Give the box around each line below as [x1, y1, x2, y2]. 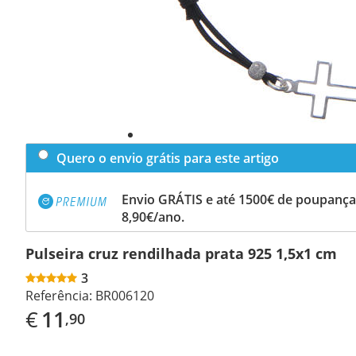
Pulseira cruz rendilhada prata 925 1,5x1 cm [25, 243, 337, 263]
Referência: [25, 286, 92, 304]
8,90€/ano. [122, 207, 184, 226]
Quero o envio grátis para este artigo [56, 149, 279, 167]
